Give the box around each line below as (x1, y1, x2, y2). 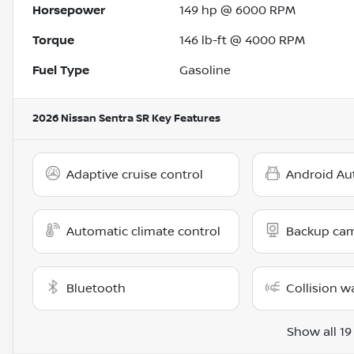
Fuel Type (32, 63, 89, 78)
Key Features (149, 112, 220, 126)
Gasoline (179, 63, 232, 78)
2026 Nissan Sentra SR (32, 112, 149, 126)
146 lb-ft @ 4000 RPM (179, 33, 306, 48)
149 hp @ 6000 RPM (179, 3, 296, 18)
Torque (32, 33, 74, 48)
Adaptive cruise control (66, 168, 203, 183)
